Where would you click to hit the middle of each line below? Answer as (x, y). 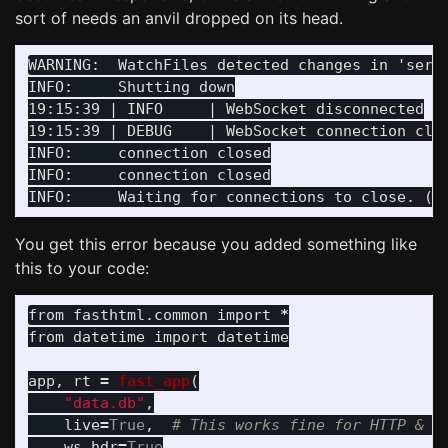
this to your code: (82, 268)
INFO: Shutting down (131, 87)
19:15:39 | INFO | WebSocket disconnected (226, 109)
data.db (104, 403)
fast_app (154, 381)
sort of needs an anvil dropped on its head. (179, 18)
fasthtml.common (140, 315)
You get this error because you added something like (216, 244)
